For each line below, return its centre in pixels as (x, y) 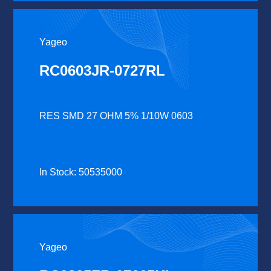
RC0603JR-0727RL (103, 70)
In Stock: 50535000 (81, 172)
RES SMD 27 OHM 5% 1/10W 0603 (116, 116)
